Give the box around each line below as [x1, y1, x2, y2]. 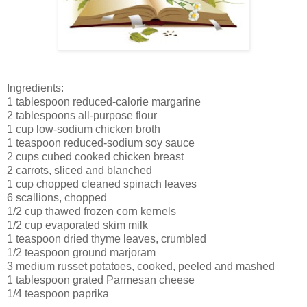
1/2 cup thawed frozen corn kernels [7, 206, 176, 218]
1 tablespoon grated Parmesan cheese [7, 274, 195, 286]
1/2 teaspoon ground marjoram [7, 247, 156, 259]
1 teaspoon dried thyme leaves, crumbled [7, 233, 206, 245]
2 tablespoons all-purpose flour [7, 110, 157, 122]
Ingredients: [7, 82, 64, 95]
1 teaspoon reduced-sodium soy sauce [7, 137, 195, 149]
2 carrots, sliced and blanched [7, 164, 152, 177]
